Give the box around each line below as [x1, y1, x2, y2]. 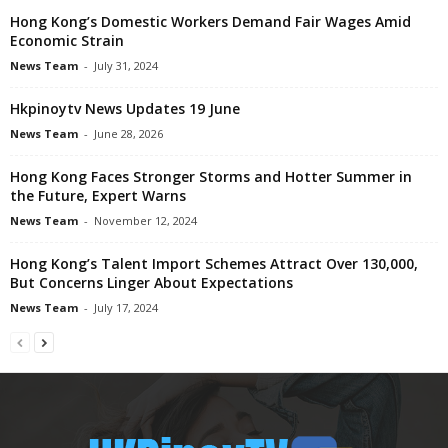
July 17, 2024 [94, 300, 158, 316]
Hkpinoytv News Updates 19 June [10, 99, 240, 119]
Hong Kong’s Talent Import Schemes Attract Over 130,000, [10, 254, 418, 274]
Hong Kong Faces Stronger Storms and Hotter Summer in [10, 167, 412, 187]
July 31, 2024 [94, 58, 158, 74]
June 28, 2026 [94, 126, 163, 142]
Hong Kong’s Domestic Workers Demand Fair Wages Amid [10, 12, 411, 32]
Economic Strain [10, 31, 124, 51]
